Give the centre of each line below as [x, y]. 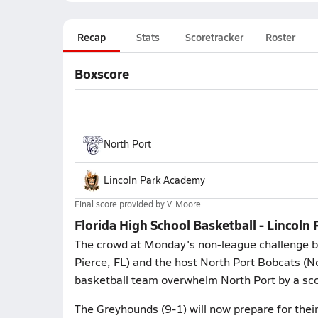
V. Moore [183, 204]
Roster [280, 37]
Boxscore [102, 73]
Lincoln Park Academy [154, 180]
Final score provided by [120, 204]
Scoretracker [214, 37]
